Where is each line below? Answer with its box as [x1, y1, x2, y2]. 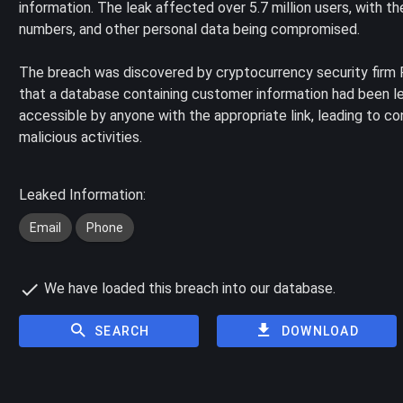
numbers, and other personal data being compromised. [19, 21, 361, 38]
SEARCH [94, 323, 150, 338]
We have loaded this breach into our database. [40, 280, 336, 297]
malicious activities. [19, 129, 143, 146]
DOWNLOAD [281, 323, 359, 338]
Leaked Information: [19, 186, 147, 203]
